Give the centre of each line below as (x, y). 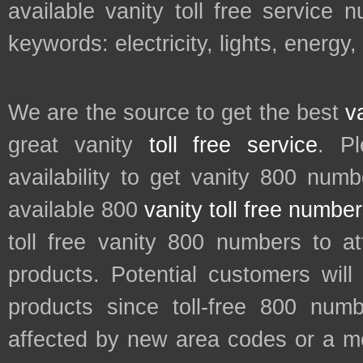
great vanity (79, 145)
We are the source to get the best (177, 113)
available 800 (76, 210)
